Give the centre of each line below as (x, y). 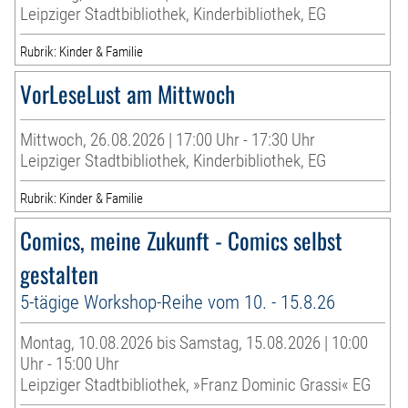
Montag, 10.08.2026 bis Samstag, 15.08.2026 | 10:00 (194, 343)
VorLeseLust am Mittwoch (128, 94)
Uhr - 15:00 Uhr (70, 364)
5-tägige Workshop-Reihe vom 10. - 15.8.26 (178, 302)
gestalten (60, 274)
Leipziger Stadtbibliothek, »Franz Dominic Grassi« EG (196, 385)
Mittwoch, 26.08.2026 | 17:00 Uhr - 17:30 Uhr (168, 140)
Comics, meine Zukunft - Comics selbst (182, 240)
